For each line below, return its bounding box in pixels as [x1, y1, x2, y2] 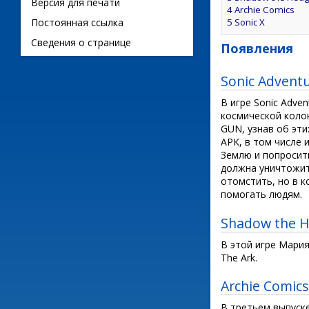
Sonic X [235, 15, 265, 28]
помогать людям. [221, 188, 302, 201]
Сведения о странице [31, 36, 131, 49]
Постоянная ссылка [31, 16, 123, 29]
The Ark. [221, 250, 257, 264]
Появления [221, 40, 293, 57]
